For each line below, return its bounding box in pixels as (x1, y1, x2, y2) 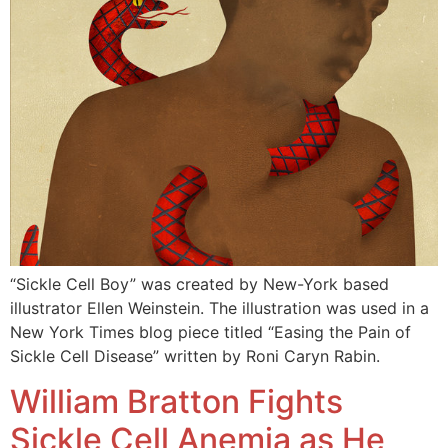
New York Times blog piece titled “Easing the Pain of (10, 322, 411, 343)
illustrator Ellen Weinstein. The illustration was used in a (10, 298, 429, 319)
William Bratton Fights (10, 381, 343, 421)
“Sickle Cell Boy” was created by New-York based (10, 274, 389, 295)
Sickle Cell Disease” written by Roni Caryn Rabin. (10, 346, 380, 367)
